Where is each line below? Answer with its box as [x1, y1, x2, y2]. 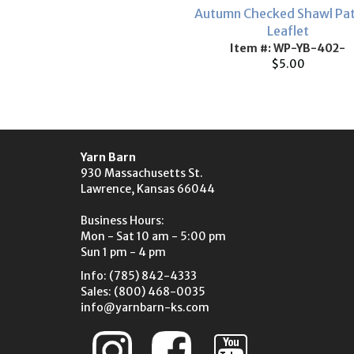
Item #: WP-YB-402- [230, 41, 345, 55]
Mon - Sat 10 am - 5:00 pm [81, 229, 226, 243]
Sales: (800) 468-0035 [81, 284, 205, 299]
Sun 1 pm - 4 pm [81, 245, 166, 259]
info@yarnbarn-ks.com [81, 300, 209, 314]
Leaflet [266, 23, 309, 39]
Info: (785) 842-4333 [81, 269, 197, 283]
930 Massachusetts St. [81, 166, 203, 180]
